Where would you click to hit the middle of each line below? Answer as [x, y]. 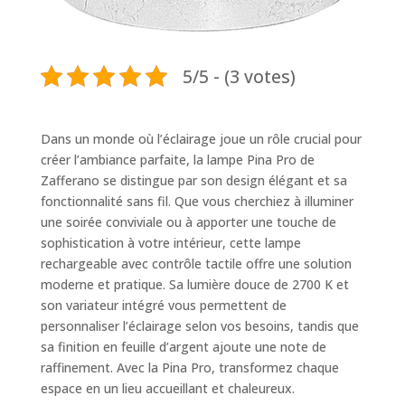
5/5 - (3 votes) [239, 76]
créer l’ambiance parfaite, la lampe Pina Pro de [177, 160]
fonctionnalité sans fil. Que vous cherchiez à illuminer [197, 202]
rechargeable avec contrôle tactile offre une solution [196, 264]
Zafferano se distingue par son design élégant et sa [193, 181]
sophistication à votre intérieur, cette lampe [170, 243]
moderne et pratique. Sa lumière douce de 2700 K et [194, 285]
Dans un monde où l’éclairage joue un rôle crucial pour [201, 139]
